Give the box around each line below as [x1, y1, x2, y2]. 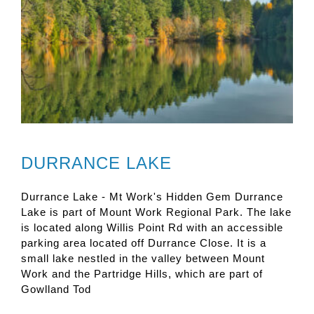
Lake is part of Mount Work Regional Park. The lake [21, 206, 292, 219]
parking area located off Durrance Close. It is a [21, 237, 266, 250]
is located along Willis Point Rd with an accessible [21, 221, 283, 234]
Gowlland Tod [21, 283, 91, 296]
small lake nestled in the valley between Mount [21, 252, 265, 265]
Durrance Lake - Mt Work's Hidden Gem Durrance [21, 191, 283, 203]
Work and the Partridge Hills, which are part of [21, 268, 263, 280]
